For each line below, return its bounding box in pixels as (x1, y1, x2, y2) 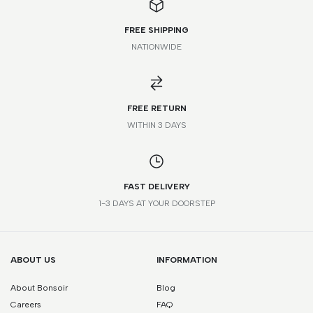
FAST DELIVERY (123, 182, 190, 191)
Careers (10, 300, 41, 310)
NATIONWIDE (131, 42, 182, 52)
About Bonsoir (10, 283, 68, 293)
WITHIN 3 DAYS (126, 120, 187, 130)
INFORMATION (156, 255, 217, 265)
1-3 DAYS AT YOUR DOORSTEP (98, 198, 215, 208)
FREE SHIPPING (124, 25, 189, 35)
